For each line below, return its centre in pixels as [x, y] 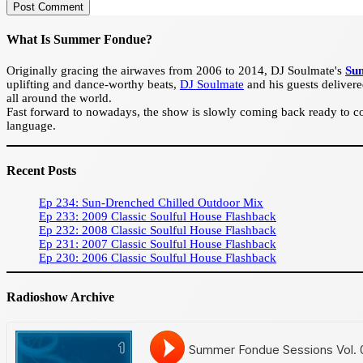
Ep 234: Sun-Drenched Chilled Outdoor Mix [151, 202]
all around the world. [59, 98]
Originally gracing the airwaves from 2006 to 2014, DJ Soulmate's [176, 71]
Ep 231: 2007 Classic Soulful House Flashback [158, 243]
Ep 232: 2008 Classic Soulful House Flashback [158, 230]
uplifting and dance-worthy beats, [93, 85]
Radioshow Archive [60, 297]
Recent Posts [41, 171]
